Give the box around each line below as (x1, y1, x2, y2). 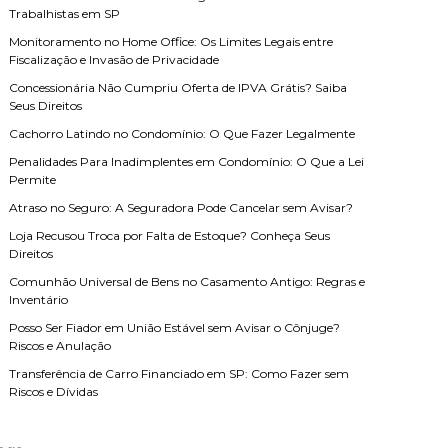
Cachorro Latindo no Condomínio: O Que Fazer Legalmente (9, 126, 356, 141)
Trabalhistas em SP (9, 6, 121, 21)
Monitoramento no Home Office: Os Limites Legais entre (9, 34, 334, 49)
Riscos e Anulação (9, 338, 112, 353)
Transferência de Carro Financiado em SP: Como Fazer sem (9, 366, 350, 381)
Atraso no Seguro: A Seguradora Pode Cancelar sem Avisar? (9, 200, 354, 215)
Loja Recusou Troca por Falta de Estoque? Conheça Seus (9, 228, 331, 243)
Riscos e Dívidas (9, 384, 99, 399)
